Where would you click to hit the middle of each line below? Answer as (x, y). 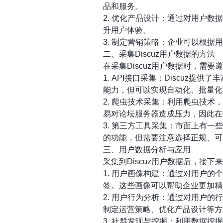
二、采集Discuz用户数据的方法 (159, 54)
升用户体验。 (127, 30)
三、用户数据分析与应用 (147, 150)
